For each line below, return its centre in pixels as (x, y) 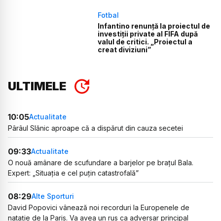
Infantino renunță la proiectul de (154, 26)
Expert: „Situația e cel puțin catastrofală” (73, 173)
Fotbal (109, 15)
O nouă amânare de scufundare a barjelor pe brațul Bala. (101, 162)
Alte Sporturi (53, 196)
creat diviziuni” (125, 50)
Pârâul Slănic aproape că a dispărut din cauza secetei (95, 128)
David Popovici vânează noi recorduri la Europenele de (99, 207)
